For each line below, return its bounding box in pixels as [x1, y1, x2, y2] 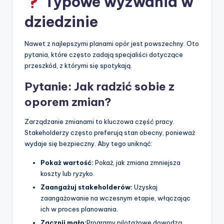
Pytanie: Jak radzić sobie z [24, 79, 174, 93]
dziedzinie [24, 12, 98, 31]
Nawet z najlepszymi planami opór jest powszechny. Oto [24, 39, 199, 47]
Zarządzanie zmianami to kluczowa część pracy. [24, 117, 174, 125]
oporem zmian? [24, 94, 111, 109]
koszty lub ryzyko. [40, 169, 94, 177]
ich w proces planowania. [40, 204, 118, 213]
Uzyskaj [132, 182, 157, 191]
